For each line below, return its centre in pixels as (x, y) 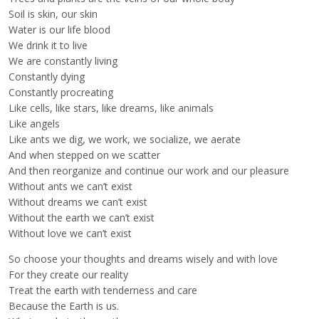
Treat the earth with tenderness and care (103, 291)
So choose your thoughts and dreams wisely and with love (143, 259)
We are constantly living (63, 61)
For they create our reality (68, 275)
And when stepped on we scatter (84, 155)
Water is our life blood (59, 30)
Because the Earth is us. (64, 306)
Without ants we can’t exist (70, 187)
